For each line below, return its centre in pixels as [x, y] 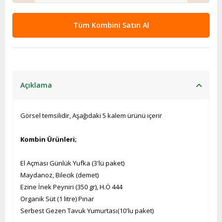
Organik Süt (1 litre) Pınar [57, 199]
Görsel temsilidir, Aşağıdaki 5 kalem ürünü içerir [91, 115]
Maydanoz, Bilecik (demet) [59, 175]
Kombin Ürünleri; [49, 139]
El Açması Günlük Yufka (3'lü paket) [72, 163]
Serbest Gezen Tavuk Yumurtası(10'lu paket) [87, 211]
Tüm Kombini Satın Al [111, 25]
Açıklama [36, 85]
